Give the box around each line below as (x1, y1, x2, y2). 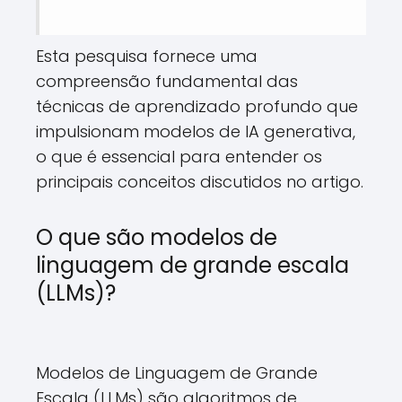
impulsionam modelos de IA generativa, (36, 120, 355, 143)
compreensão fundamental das (36, 70, 298, 92)
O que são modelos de (36, 223, 277, 252)
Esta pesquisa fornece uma (36, 45, 258, 67)
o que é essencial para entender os (36, 145, 322, 168)
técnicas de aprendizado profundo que (36, 95, 358, 118)
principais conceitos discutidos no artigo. (36, 170, 363, 193)
